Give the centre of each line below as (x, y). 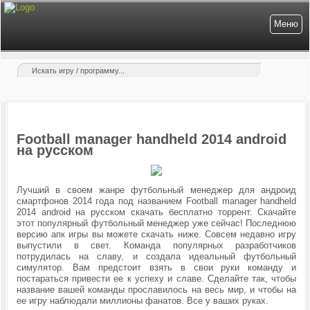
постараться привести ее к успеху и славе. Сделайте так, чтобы (156, 279)
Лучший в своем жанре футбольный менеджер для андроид (156, 190)
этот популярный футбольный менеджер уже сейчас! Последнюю (156, 223)
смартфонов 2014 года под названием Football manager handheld (156, 201)
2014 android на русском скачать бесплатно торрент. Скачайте (156, 212)
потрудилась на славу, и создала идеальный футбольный (156, 256)
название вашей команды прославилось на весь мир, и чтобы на (156, 290)
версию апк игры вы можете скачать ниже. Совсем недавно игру (156, 234)
